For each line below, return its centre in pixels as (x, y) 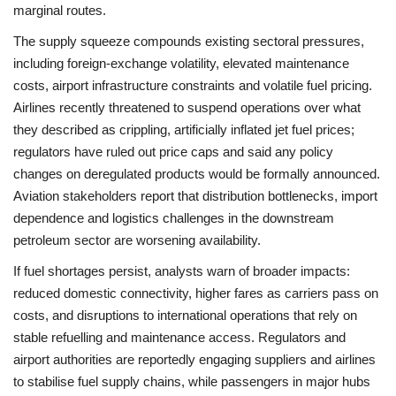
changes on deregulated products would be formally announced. (197, 174)
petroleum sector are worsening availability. (137, 240)
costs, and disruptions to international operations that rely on (185, 316)
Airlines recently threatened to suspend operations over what (187, 108)
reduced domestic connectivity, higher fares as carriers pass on (196, 293)
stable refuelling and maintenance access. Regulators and (179, 338)
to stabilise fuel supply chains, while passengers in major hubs (192, 382)
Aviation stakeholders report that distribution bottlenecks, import (195, 196)
